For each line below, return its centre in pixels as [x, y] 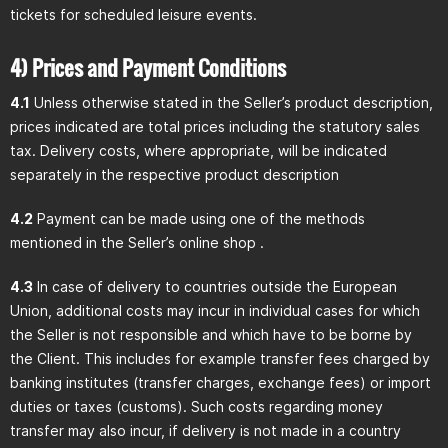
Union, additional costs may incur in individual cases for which [215, 310]
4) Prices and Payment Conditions [148, 67]
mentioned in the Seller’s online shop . [137, 242]
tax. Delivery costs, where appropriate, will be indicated [198, 150]
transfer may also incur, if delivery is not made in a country [205, 430]
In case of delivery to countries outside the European [215, 286]
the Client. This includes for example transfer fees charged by [220, 358]
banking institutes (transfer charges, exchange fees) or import [220, 382]
